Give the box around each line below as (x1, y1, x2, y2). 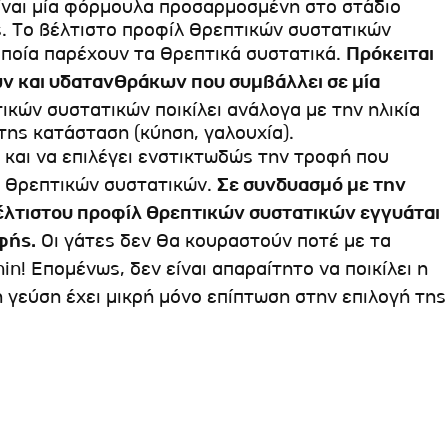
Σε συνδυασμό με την (217, 172, 406, 197)
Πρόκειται (346, 41, 434, 66)
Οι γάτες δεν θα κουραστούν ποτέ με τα (36, 228, 391, 253)
